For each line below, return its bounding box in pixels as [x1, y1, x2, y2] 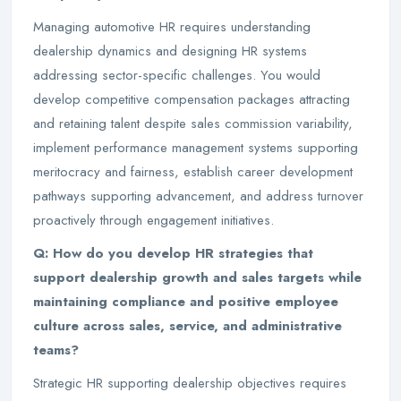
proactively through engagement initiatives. [33, 210, 278, 230]
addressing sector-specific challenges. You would [33, 65, 320, 85]
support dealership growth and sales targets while [33, 268, 362, 287]
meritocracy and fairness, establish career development [33, 162, 353, 182]
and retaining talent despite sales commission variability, [33, 114, 353, 133]
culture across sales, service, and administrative [33, 316, 342, 336]
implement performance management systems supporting [33, 138, 358, 158]
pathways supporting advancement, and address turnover [33, 186, 363, 206]
